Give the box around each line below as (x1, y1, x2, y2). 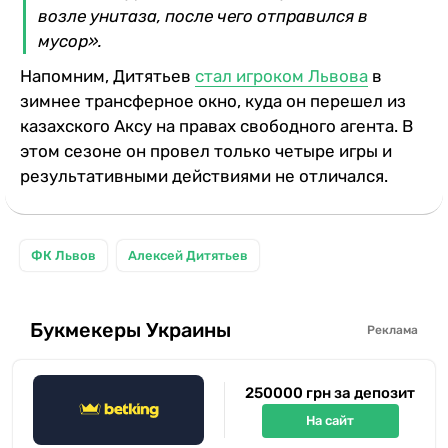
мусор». (38, 30, 102, 51)
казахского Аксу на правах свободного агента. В (20, 115, 413, 136)
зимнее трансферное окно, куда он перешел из (20, 90, 406, 111)
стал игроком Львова (195, 65, 368, 86)
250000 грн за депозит (245, 383, 415, 402)
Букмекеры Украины (30, 318, 231, 343)
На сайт (306, 413, 354, 429)
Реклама (367, 323, 418, 338)
